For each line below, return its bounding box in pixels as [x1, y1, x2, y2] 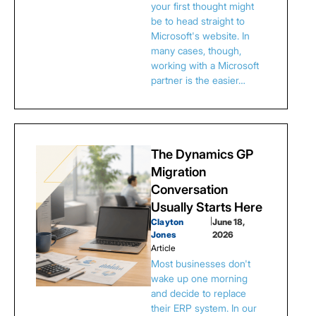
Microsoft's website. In [151, 30, 250, 42]
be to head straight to [151, 15, 245, 27]
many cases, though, [151, 44, 241, 56]
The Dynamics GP [151, 147, 253, 162]
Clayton [151, 217, 184, 227]
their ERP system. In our [151, 302, 257, 314]
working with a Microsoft [151, 59, 259, 71]
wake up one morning [151, 272, 248, 284]
